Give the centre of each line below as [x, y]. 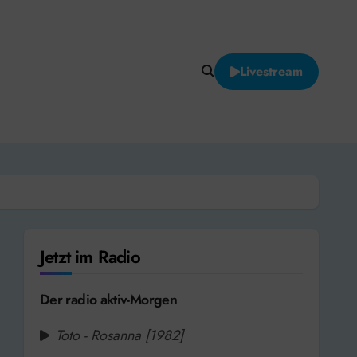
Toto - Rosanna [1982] [120, 335]
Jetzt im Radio [90, 256]
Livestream [271, 71]
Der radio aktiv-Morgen [109, 299]
